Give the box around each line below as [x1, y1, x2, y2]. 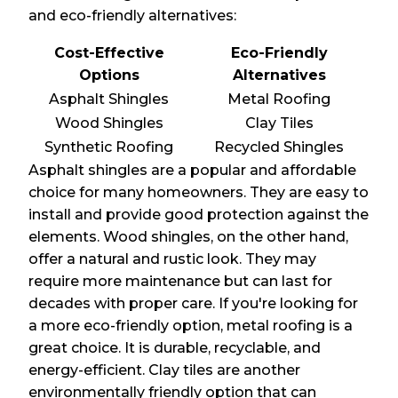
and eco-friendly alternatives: [28, 7, 237, 25]
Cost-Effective [53, 44, 164, 62]
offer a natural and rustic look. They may [28, 251, 317, 268]
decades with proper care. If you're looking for [28, 295, 359, 313]
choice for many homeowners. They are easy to [28, 184, 370, 202]
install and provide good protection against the [28, 206, 370, 224]
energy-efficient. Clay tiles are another [28, 362, 301, 379]
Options [78, 67, 139, 84]
